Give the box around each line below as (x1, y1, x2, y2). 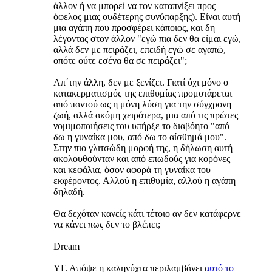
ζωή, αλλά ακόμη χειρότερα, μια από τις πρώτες (53, 110, 238, 121)
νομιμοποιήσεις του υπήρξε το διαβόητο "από (53, 121, 229, 132)
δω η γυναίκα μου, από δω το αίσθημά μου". (53, 132, 226, 143)
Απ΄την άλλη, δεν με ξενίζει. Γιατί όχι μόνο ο (53, 77, 228, 88)
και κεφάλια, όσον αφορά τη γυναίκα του (53, 165, 211, 175)
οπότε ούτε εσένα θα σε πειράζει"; (53, 55, 187, 66)
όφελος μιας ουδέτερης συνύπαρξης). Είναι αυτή (53, 12, 240, 22)
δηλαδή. (53, 186, 85, 197)
